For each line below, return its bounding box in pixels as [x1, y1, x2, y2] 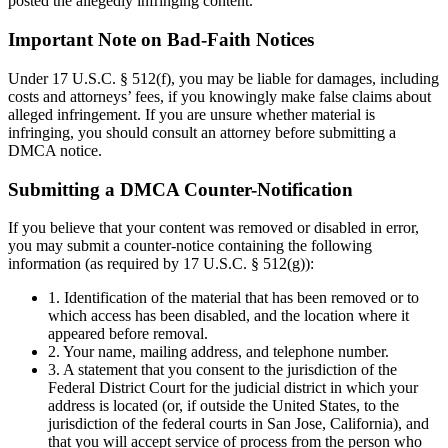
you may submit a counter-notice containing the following [8, 237, 372, 255]
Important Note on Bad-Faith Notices [8, 29, 314, 51]
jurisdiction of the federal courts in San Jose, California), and [48, 415, 429, 433]
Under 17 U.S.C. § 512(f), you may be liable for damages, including [8, 69, 439, 87]
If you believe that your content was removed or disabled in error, [8, 219, 419, 237]
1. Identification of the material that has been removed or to [48, 289, 419, 307]
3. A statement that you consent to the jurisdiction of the [48, 361, 397, 379]
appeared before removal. [48, 325, 208, 343]
